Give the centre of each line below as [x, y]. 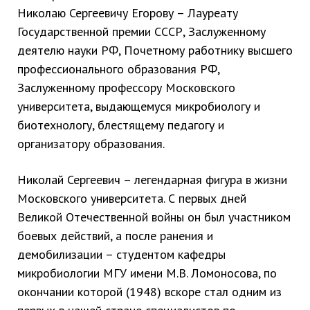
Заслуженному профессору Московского [126, 88]
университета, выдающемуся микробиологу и [139, 106]
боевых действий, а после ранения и [115, 236]
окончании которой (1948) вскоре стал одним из [149, 292]
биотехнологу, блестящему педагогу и [121, 125]
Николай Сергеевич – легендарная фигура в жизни [152, 180]
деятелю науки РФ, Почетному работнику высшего [155, 50]
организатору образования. [91, 144]
